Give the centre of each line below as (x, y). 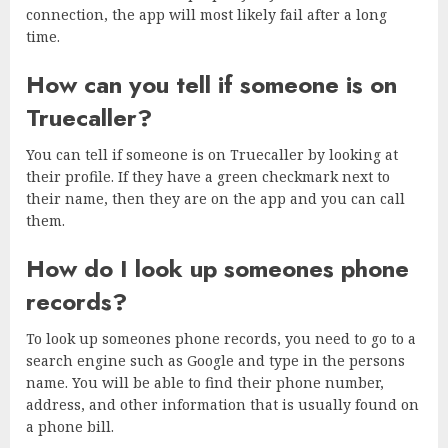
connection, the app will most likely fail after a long (206, 15)
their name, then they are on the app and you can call (215, 199)
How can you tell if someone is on (211, 85)
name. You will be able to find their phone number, (205, 383)
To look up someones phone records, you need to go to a (221, 339)
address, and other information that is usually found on (222, 405)
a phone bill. (70, 427)
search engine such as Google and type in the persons (215, 361)
